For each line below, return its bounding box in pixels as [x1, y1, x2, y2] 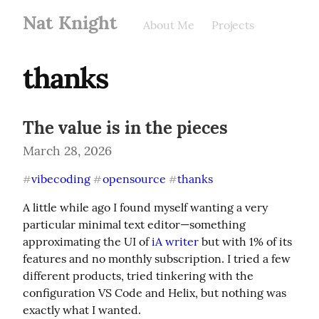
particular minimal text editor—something [23, 217, 246, 231]
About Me [143, 18, 194, 32]
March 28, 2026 [23, 142, 112, 159]
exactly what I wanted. [23, 303, 141, 317]
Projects [211, 18, 254, 32]
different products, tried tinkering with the [23, 268, 253, 283]
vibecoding [31, 172, 91, 186]
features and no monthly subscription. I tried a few [23, 251, 291, 266]
